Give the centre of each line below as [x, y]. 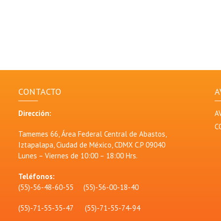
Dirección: [35, 113]
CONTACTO [39, 92]
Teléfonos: [36, 176]
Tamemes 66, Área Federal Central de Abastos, [92, 134]
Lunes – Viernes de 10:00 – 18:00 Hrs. [78, 156]
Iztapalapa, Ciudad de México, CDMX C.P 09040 [92, 145]
